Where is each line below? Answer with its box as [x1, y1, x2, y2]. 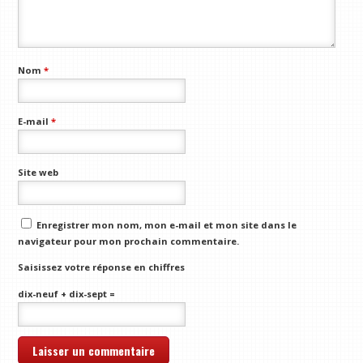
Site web [18, 165, 59, 178]
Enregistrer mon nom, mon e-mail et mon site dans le [36, 218, 297, 231]
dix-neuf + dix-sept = [18, 287, 116, 300]
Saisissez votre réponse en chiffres [18, 261, 186, 274]
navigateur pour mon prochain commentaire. [18, 234, 240, 247]
